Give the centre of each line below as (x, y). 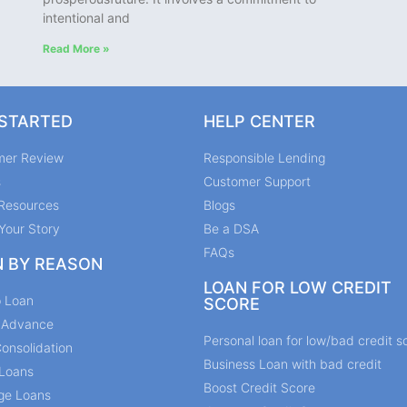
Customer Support (257, 182)
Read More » (77, 49)
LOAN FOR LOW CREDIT (298, 288)
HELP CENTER (259, 122)
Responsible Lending (264, 158)
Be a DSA (231, 229)
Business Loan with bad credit (293, 364)
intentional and (87, 18)
